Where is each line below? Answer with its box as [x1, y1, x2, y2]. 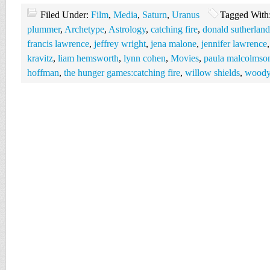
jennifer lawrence [201, 39, 267, 49]
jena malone [151, 39, 196, 49]
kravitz [27, 53, 53, 63]
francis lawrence [27, 39, 89, 49]
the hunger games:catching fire [64, 67, 180, 78]
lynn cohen [124, 53, 166, 63]
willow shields [185, 67, 240, 78]
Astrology [108, 24, 146, 34]
